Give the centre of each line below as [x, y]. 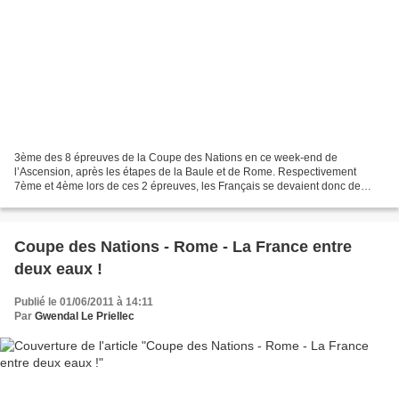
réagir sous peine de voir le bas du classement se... [138, 201]
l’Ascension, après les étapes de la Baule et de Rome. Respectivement [185, 172]
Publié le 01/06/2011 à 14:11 [84, 302]
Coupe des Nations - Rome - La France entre [183, 247]
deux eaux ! [58, 269]
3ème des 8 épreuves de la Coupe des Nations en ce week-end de [176, 158]
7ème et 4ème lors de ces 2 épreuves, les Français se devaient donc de [187, 187]
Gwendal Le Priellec [85, 317]
